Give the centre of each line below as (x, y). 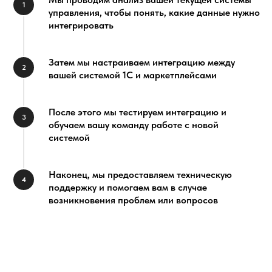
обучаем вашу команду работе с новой (134, 124)
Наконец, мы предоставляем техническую (140, 174)
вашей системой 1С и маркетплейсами (133, 75)
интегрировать (81, 25)
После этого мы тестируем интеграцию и (138, 112)
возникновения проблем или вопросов (133, 200)
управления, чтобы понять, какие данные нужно (154, 12)
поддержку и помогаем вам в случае (128, 187)
